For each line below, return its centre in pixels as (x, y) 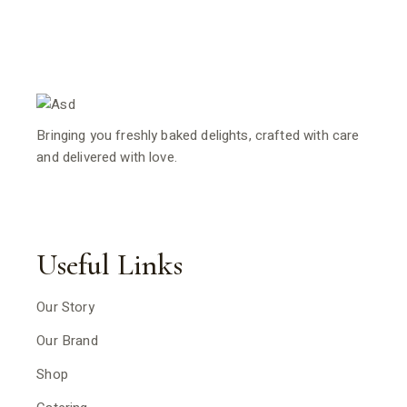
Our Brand (67, 341)
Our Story (65, 307)
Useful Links (110, 265)
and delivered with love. (107, 157)
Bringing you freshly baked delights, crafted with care (198, 135)
